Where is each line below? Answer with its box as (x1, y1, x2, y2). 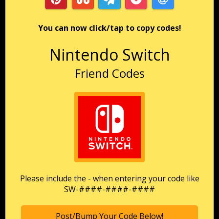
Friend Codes (74, 65, 145, 82)
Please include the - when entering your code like (20, 173, 199, 184)
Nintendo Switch (49, 44, 170, 66)
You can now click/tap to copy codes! (38, 22, 181, 34)
